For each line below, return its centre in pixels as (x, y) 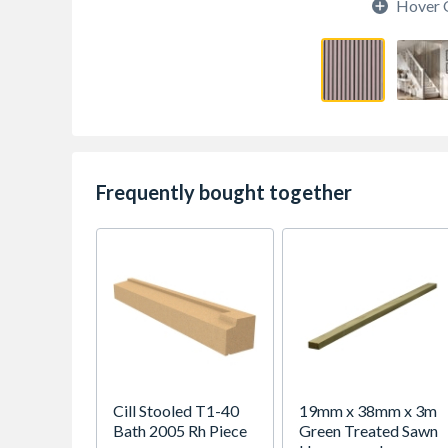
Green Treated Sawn (368, 430)
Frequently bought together (224, 192)
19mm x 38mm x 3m (368, 410)
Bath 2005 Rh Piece (180, 430)
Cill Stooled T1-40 (176, 410)
